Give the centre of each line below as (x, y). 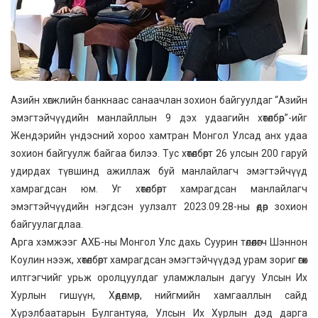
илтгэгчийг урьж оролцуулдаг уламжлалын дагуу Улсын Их (159, 277)
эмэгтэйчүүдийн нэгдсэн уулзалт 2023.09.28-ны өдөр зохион (159, 206)
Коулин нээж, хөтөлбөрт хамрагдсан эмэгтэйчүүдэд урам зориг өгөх (159, 259)
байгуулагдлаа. (47, 224)
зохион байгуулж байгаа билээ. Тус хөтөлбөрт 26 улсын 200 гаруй (159, 153)
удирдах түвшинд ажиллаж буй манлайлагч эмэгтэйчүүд (159, 171)
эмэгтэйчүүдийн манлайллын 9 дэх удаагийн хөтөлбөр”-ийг (159, 117)
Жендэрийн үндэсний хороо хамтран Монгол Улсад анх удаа (159, 135)
